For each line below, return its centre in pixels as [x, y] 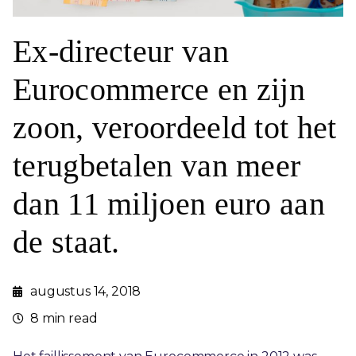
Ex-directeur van [121, 52]
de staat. [66, 242]
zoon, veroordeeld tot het [175, 128]
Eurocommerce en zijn [159, 90]
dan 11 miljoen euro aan [169, 204]
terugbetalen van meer [157, 166]
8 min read [64, 319]
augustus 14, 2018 [86, 292]
